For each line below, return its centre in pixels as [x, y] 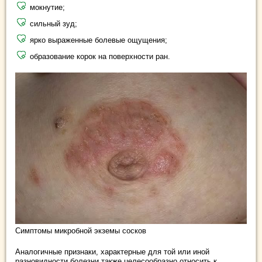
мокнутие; [47, 7]
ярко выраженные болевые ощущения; [99, 40]
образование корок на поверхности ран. [100, 56]
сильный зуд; [54, 24]
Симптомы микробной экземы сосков [81, 230]
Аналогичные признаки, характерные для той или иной [112, 251]
